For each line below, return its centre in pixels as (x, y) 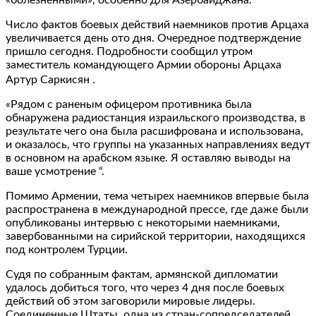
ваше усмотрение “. (55, 171)
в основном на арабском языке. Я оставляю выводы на (148, 158)
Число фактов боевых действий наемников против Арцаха (157, 24)
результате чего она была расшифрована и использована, (154, 131)
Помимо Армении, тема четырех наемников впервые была (157, 196)
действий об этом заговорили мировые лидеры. (130, 301)
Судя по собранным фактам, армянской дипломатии (142, 274)
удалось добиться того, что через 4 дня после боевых (145, 287)
